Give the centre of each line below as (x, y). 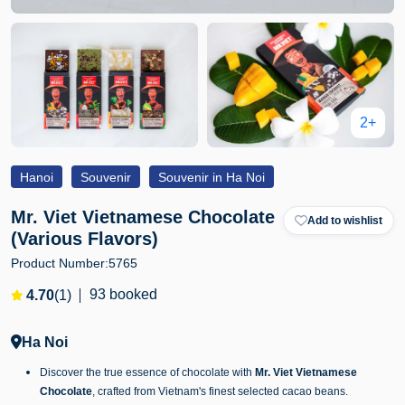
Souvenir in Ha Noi (212, 178)
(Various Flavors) (85, 239)
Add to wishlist (345, 221)
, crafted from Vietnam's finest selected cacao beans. (220, 392)
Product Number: (60, 264)
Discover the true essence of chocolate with (147, 373)
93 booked (123, 295)
